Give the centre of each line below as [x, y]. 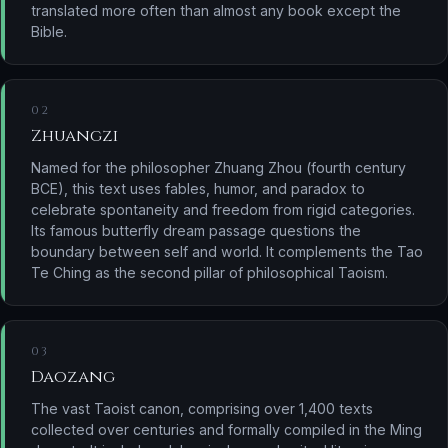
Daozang [73, 376]
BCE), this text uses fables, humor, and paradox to [198, 188]
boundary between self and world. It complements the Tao [227, 251]
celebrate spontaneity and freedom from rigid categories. [223, 209]
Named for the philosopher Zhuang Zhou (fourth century [218, 167]
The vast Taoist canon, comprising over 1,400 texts [202, 408]
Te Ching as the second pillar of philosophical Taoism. [209, 272]
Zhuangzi [74, 135]
